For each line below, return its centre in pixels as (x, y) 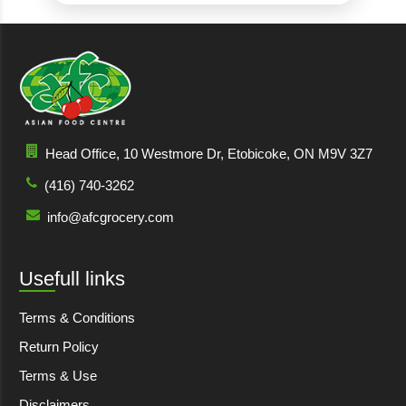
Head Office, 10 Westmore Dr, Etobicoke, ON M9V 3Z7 (209, 153)
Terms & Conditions (77, 317)
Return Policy (59, 346)
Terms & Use (58, 375)
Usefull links (72, 278)
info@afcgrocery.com (111, 217)
